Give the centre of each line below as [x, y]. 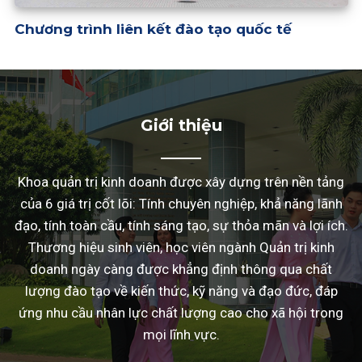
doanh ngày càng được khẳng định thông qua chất [181, 269]
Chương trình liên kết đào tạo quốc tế [153, 29]
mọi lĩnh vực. [181, 335]
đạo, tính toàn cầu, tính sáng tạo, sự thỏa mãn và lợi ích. [181, 226]
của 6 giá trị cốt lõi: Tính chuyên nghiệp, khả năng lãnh [181, 204]
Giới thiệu [181, 126]
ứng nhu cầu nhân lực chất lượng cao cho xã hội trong [181, 313]
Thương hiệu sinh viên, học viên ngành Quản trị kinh [181, 248]
